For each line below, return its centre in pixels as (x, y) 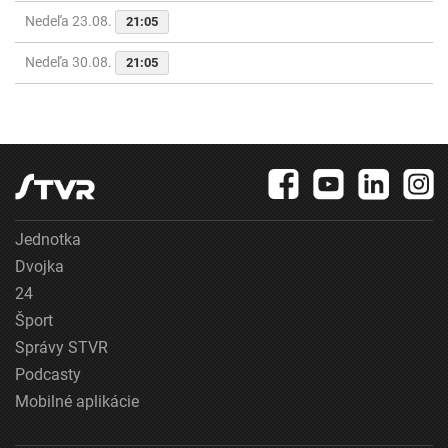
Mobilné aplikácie (77, 401)
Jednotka (48, 239)
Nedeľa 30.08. (70, 62)
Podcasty (48, 374)
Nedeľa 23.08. (70, 21)
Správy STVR (61, 347)
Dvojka (39, 266)
